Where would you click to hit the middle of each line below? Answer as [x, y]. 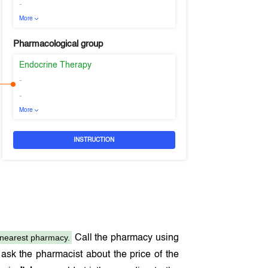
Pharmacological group [58, 44]
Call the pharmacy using [125, 238]
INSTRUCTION [94, 140]
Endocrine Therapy [55, 65]
